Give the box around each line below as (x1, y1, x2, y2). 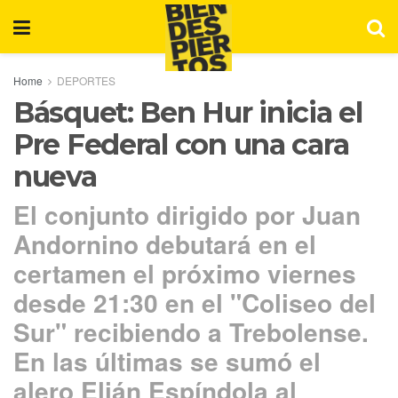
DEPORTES (57, 73, 115, 88)
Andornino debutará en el (13, 225, 316, 262)
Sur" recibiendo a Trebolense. (13, 313, 369, 350)
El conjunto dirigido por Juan (13, 195, 361, 233)
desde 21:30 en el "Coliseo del (13, 283, 376, 321)
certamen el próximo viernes (13, 254, 356, 291)
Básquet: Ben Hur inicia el (13, 95, 362, 130)
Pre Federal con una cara (13, 127, 349, 162)
